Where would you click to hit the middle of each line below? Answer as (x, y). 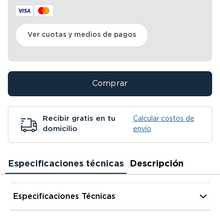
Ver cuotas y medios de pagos (82, 35)
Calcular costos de (164, 119)
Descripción (157, 164)
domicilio (60, 129)
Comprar (110, 83)
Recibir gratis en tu (79, 119)
